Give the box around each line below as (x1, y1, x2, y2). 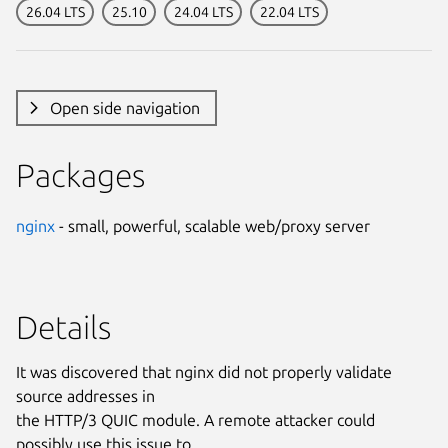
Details (16, 308, 111, 345)
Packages (16, 156, 145, 193)
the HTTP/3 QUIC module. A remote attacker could (16, 410, 375, 429)
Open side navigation (49, 98, 200, 117)
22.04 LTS (259, 3, 319, 20)
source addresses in (16, 386, 155, 405)
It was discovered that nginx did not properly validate (16, 362, 392, 381)
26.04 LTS (25, 3, 85, 20)
